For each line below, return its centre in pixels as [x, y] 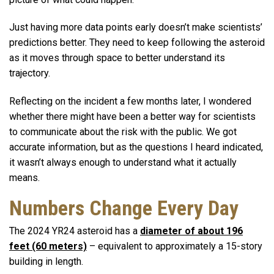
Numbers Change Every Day [124, 209]
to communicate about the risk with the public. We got [123, 132]
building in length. [46, 262]
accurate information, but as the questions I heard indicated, [136, 147]
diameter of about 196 [191, 231]
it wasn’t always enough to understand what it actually [123, 163]
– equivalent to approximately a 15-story [175, 246]
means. [24, 178]
